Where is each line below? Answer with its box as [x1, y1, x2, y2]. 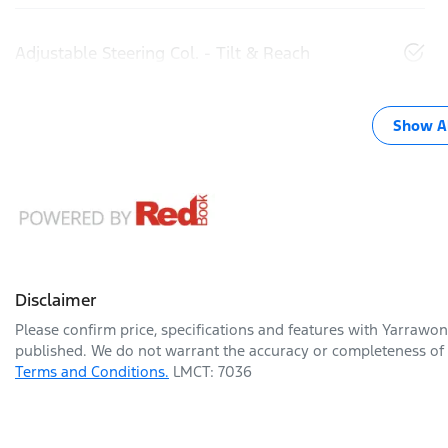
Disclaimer [15, 288, 97, 311]
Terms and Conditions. [15, 361, 169, 381]
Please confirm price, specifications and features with [15, 319, 382, 339]
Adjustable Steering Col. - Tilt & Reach [15, 41, 310, 64]
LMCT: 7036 [173, 361, 252, 381]
